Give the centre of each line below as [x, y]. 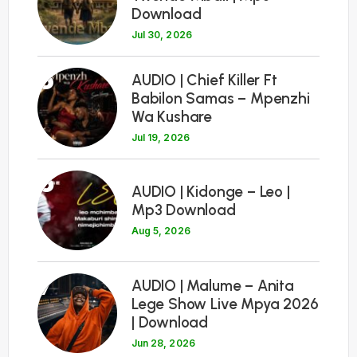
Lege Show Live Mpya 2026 [225, 304]
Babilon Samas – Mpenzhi [221, 98]
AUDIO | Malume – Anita [213, 285]
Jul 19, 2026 [161, 137]
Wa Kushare [172, 116]
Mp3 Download [184, 210]
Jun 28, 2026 [163, 343]
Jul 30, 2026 [162, 34]
